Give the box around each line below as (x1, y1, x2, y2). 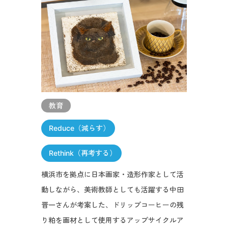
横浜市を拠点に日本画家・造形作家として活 (41, 170, 184, 179)
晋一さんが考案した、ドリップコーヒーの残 (41, 201, 184, 210)
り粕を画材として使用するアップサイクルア (41, 216, 184, 225)
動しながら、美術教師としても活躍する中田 (41, 185, 184, 194)
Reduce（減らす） (48, 124, 110, 133)
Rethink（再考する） (48, 149, 117, 158)
